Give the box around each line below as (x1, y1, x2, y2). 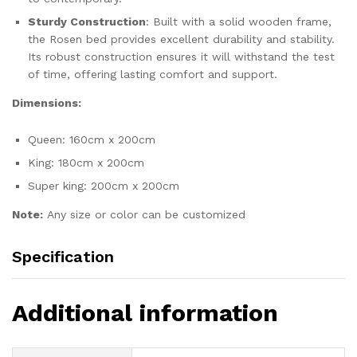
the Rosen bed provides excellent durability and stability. (28, 32, 335, 45)
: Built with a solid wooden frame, (146, 14, 331, 28)
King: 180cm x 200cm (28, 155, 144, 169)
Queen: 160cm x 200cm (28, 132, 155, 146)
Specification (12, 246, 114, 266)
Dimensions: (12, 96, 81, 109)
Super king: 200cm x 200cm (28, 178, 179, 192)
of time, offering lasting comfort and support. (28, 67, 277, 80)
